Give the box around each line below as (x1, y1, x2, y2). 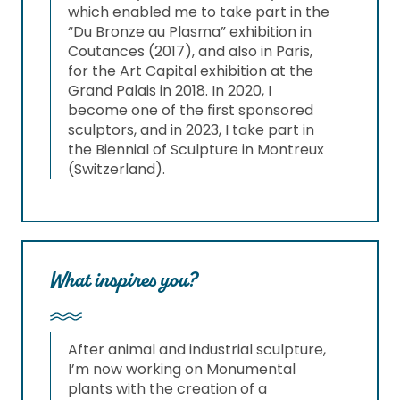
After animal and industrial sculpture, (68, 339, 326, 361)
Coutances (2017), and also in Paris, (68, 41, 312, 62)
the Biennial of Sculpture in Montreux (68, 139, 324, 161)
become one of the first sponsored (68, 100, 313, 121)
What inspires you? (50, 266, 197, 294)
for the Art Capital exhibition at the (68, 61, 313, 82)
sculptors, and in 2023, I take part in (68, 120, 314, 141)
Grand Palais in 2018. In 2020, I (68, 80, 271, 102)
